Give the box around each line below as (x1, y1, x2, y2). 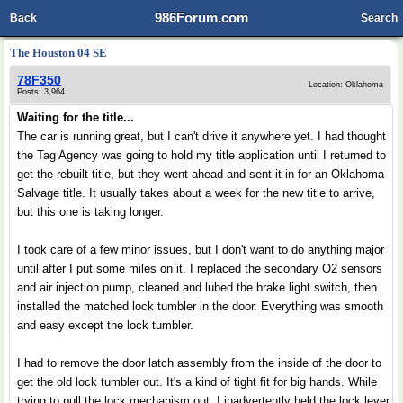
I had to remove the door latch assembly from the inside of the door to (17, 356, 381, 370)
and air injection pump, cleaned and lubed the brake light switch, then (17, 281, 377, 294)
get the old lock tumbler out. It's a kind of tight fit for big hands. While (17, 375, 377, 389)
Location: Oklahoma (309, 80, 383, 89)
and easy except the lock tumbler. (17, 318, 193, 332)
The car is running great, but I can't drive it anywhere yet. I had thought (17, 130, 386, 143)
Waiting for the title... (17, 111, 134, 124)
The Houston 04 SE (10, 46, 107, 59)
